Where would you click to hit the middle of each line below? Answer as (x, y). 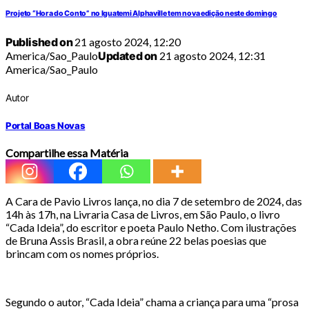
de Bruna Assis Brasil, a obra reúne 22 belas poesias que (136, 240)
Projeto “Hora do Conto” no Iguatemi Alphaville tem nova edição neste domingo (141, 14)
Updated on (128, 56)
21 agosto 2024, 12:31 (211, 56)
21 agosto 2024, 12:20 (127, 42)
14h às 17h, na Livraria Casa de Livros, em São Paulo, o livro (143, 214)
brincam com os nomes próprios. (82, 253)
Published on (39, 42)
